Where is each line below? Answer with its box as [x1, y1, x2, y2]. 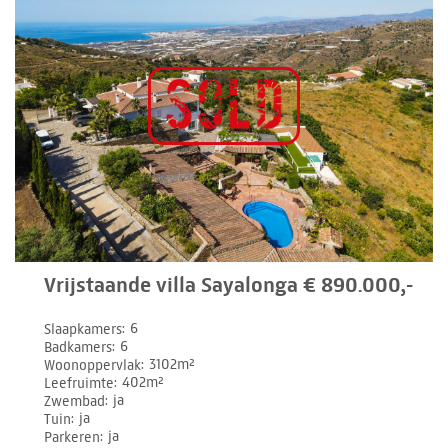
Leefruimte [44, 374, 115, 392]
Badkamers [44, 338, 113, 356]
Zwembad [44, 392, 106, 410]
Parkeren [44, 428, 101, 446]
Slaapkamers [44, 320, 123, 338]
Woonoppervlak [44, 356, 142, 374]
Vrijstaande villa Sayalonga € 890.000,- [44, 271, 414, 298]
